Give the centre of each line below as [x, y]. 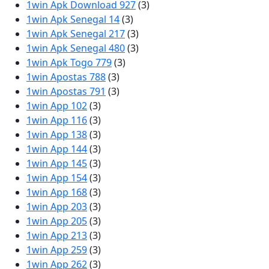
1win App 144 [57, 149]
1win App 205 [57, 221]
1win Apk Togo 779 [69, 62]
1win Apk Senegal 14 [73, 19]
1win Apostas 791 [66, 91]
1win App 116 [57, 120]
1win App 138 [57, 134]
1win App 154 [57, 178]
